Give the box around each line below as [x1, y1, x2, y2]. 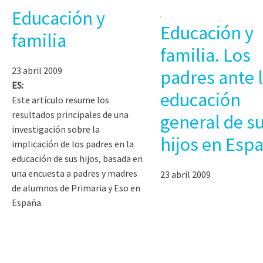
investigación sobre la [12, 123, 100, 135]
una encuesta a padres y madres [12, 167, 137, 179]
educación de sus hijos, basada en [12, 152, 143, 164]
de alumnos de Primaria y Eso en [12, 181, 140, 194]
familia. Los [160, 43, 251, 67]
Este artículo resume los [12, 93, 109, 106]
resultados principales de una [12, 108, 129, 120]
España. [12, 196, 43, 208]
